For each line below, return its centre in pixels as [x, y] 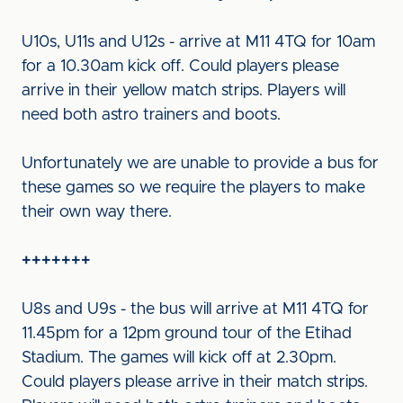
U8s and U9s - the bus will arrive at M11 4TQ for [195, 309]
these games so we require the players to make [193, 188]
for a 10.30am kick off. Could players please [180, 67]
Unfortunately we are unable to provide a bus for [200, 164]
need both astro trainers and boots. [151, 115]
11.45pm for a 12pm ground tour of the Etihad [187, 334]
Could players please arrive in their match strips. [195, 382]
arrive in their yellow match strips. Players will [184, 91]
